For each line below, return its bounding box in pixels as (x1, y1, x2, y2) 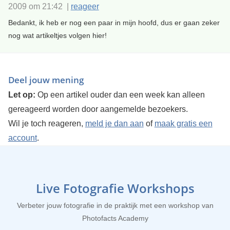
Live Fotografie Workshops (35, 179, 195, 197)
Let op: (8, 90, 35, 99)
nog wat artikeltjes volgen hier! (8, 31, 107, 40)
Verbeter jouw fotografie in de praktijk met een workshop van (16, 201, 214, 209)
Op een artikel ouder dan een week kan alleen (35, 90, 205, 99)
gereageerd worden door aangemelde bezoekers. (8, 104, 188, 113)
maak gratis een (154, 119, 213, 128)
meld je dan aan (85, 119, 144, 128)
